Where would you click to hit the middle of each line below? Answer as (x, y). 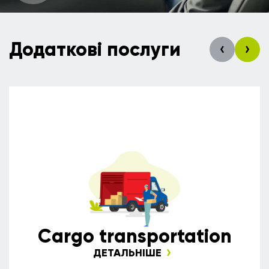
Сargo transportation (134, 236)
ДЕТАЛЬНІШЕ (127, 252)
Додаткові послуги (95, 50)
